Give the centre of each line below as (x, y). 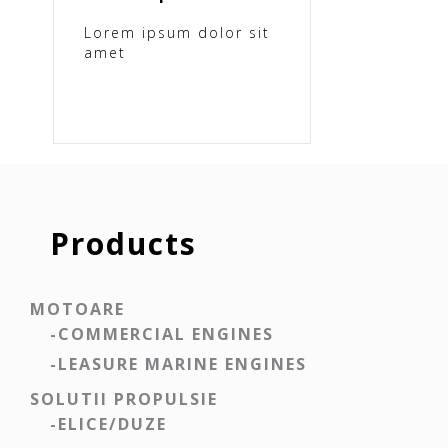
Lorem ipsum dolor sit (176, 32)
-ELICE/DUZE (108, 424)
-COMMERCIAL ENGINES (162, 334)
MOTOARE (77, 309)
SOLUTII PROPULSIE (124, 399)
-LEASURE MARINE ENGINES (178, 364)
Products (123, 243)
